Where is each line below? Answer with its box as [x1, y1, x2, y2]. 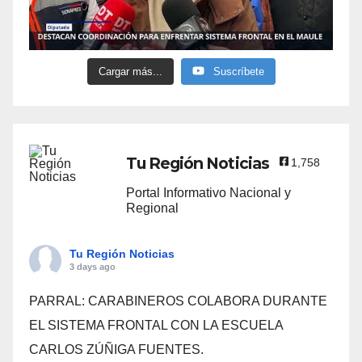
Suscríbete [213, 65, 264, 78]
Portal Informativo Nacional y [126, 185, 291, 200]
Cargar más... [98, 65, 162, 78]
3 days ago [69, 261, 116, 271]
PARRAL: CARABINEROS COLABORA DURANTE [29, 293, 327, 308]
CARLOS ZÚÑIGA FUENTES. [29, 342, 204, 356]
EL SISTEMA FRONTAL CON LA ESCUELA [29, 318, 283, 332]
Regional [126, 200, 179, 215]
